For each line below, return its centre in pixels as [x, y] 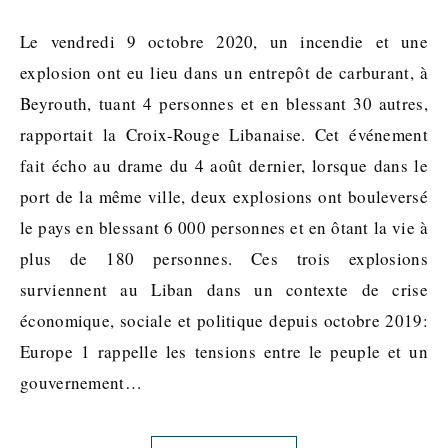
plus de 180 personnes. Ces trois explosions [224, 258]
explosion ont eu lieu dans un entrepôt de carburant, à [224, 72]
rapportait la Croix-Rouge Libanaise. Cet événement [224, 134]
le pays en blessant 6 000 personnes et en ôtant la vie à [224, 227]
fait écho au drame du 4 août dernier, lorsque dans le [224, 165]
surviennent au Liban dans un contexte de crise [224, 289]
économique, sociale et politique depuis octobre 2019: [224, 320]
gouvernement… [81, 382]
